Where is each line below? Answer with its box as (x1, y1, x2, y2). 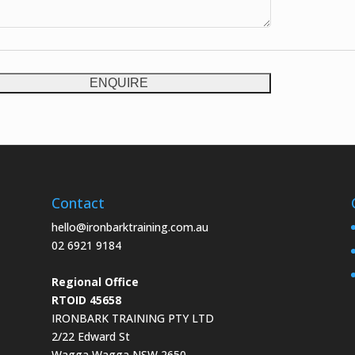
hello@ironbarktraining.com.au (51, 219, 208, 235)
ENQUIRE (90, 75, 149, 90)
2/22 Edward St (51, 329, 130, 345)
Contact (51, 193, 105, 213)
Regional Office (51, 274, 139, 290)
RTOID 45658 (51, 292, 121, 308)
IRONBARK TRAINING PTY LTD (51, 311, 214, 326)
